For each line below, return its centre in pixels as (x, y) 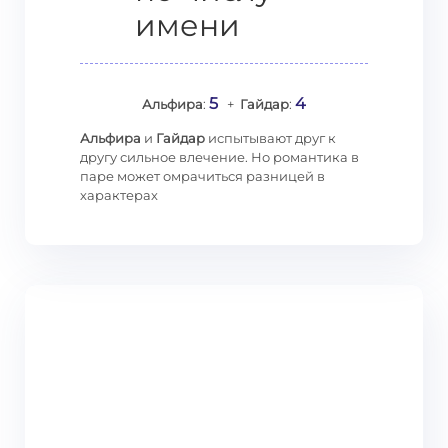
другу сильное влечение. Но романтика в (219, 157)
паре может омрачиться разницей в (202, 176)
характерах (119, 195)
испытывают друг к (270, 138)
